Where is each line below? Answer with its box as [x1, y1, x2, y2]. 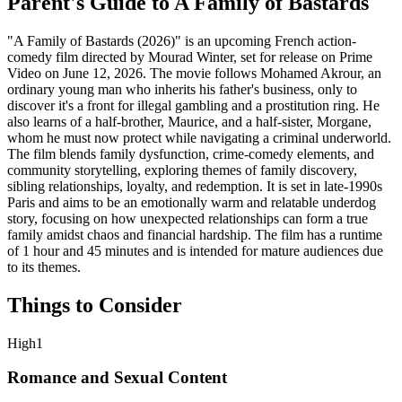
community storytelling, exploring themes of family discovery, [7, 162, 357, 178]
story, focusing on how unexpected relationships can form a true [7, 210, 368, 226]
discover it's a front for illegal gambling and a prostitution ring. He [7, 97, 380, 113]
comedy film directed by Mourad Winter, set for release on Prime [7, 48, 372, 65]
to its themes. [7, 258, 81, 275]
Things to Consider [7, 293, 182, 317]
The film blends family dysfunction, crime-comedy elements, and [7, 145, 374, 162]
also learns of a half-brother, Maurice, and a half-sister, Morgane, [7, 113, 371, 129]
